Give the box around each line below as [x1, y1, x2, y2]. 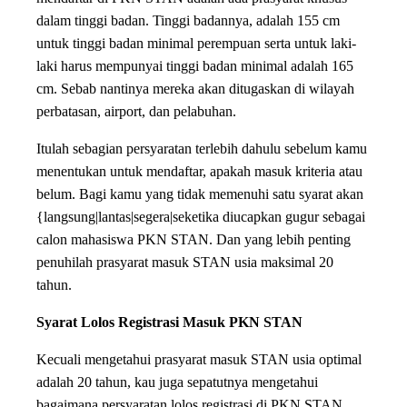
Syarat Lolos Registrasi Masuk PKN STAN [36, 314, 303, 330]
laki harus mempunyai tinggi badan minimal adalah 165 [36, 58, 353, 74]
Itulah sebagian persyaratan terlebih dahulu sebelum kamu [36, 141, 367, 156]
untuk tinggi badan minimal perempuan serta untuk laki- [36, 35, 356, 51]
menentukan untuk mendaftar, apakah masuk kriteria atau [36, 164, 362, 179]
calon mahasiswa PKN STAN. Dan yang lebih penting [36, 232, 351, 247]
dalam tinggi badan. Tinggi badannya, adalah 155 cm [36, 13, 340, 28]
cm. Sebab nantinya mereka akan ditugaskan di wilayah [36, 81, 354, 96]
